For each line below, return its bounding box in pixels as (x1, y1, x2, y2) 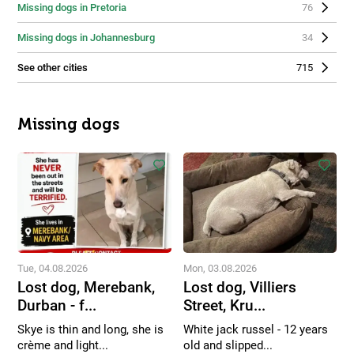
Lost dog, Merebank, (17, 278, 155, 297)
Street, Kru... (183, 296, 265, 315)
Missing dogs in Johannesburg (17, 32, 155, 43)
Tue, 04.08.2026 (17, 262, 88, 275)
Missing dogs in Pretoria (17, 2, 126, 13)
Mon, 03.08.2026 (183, 262, 257, 275)
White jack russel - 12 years (183, 322, 328, 337)
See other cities (17, 62, 88, 73)
